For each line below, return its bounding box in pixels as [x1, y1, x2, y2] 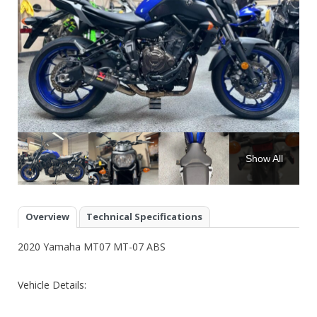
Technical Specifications [86, 210, 203, 224]
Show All [245, 152, 283, 164]
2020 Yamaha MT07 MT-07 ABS [18, 239, 166, 253]
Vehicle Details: [18, 277, 86, 292]
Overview [25, 210, 69, 224]
